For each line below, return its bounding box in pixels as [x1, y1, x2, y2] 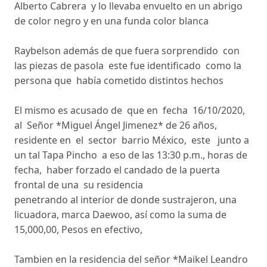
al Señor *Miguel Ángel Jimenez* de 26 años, [14, 118, 219, 132]
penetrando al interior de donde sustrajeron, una [14, 193, 237, 206]
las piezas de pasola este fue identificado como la [14, 58, 241, 72]
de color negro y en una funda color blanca [14, 14, 209, 27]
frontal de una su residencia [14, 178, 143, 191]
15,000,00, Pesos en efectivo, [14, 222, 145, 236]
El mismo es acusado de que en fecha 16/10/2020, [14, 103, 247, 117]
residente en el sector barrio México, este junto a [14, 133, 249, 147]
